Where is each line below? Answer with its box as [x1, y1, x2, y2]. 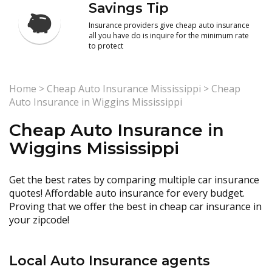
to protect [89, 41, 124, 51]
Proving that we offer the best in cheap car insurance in [9, 200, 262, 213]
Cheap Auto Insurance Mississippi [47, 82, 201, 95]
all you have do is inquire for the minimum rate [89, 30, 250, 41]
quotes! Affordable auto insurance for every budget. [9, 186, 245, 200]
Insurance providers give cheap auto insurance [89, 20, 250, 30]
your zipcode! [9, 213, 69, 226]
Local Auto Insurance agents [9, 253, 210, 269]
